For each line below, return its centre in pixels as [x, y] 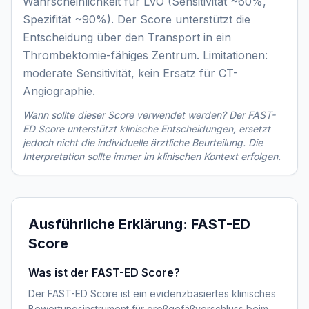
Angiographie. [59, 91]
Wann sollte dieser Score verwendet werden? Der [135, 115]
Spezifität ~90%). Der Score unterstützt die [137, 19]
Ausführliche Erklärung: [110, 224]
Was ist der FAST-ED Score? [104, 272]
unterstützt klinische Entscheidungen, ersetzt [167, 129]
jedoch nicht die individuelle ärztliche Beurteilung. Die [143, 142]
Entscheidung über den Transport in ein [127, 37]
